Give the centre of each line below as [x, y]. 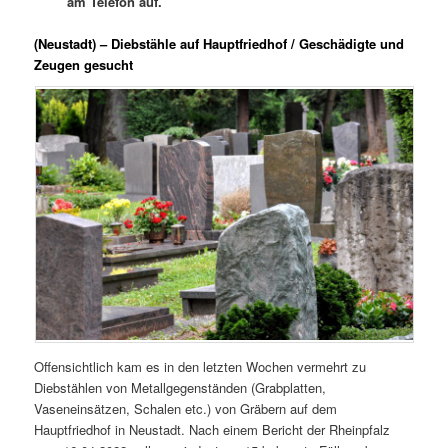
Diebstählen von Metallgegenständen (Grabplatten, [180, 387]
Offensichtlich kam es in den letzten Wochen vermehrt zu [200, 366]
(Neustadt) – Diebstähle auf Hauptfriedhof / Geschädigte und [219, 44]
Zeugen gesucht [84, 65]
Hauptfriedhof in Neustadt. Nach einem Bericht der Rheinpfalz [212, 429]
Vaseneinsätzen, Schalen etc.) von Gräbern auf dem [186, 408]
